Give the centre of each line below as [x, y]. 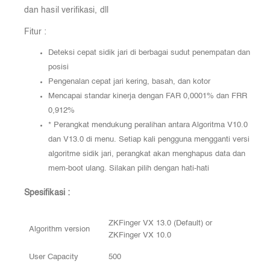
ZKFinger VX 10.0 [140, 236]
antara [179, 125]
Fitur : [36, 32]
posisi [58, 67]
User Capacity [54, 257]
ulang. [96, 169]
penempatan [214, 53]
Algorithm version [59, 230]
